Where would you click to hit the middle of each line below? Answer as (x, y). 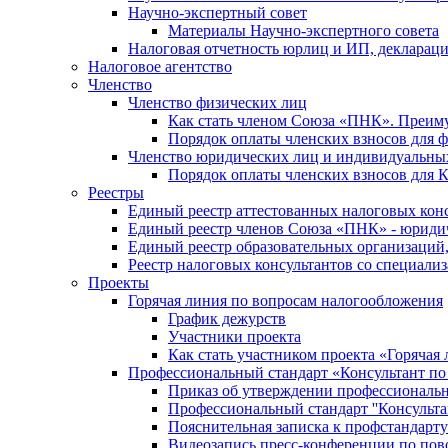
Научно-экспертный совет (217, 12)
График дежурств (227, 318)
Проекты (118, 282)
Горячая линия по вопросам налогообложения (285, 300)
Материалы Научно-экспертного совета (303, 30)
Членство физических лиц (217, 102)
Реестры (116, 192)
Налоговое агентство (160, 66)
